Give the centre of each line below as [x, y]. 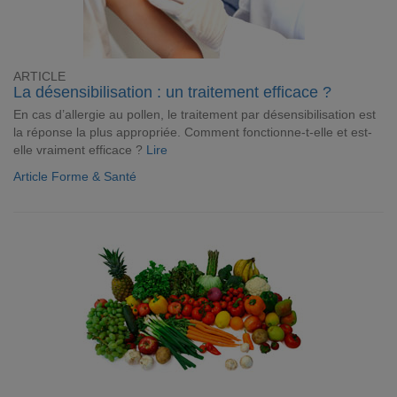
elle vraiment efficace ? [80, 150]
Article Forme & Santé [75, 176]
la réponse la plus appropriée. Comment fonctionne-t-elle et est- [193, 132]
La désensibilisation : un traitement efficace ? [172, 92]
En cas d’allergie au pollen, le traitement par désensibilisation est [195, 114]
